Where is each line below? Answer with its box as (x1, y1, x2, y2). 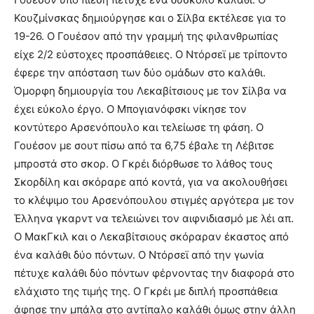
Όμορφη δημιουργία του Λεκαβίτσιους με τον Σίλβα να (14, 84, 287, 98)
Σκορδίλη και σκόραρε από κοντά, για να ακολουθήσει (14, 175, 287, 189)
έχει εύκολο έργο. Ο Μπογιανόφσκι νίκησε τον (14, 102, 247, 116)
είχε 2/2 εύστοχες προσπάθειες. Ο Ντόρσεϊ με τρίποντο (14, 48, 287, 62)
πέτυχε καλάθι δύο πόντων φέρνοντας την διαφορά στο (14, 266, 294, 280)
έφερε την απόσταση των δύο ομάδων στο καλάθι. (14, 66, 266, 80)
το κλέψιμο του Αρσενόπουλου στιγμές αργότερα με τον (14, 193, 294, 207)
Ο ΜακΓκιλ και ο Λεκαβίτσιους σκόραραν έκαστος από (14, 230, 289, 244)
